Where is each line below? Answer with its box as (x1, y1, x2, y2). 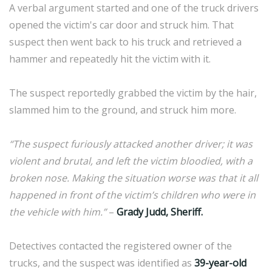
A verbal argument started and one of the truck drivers (9, 1, 259, 15)
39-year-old (194, 256, 246, 270)
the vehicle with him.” (9, 205, 106, 219)
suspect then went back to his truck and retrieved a (9, 35, 242, 49)
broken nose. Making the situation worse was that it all (9, 171, 258, 185)
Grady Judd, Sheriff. (117, 205, 203, 219)
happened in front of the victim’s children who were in (9, 188, 256, 202)
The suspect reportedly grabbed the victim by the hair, (9, 86, 257, 100)
